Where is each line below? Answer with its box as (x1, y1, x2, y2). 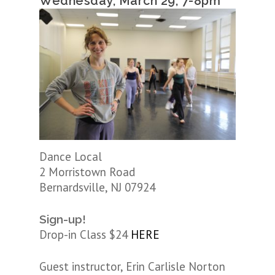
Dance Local (39, 149, 102, 164)
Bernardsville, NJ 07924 (39, 179, 155, 195)
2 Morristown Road (39, 164, 135, 179)
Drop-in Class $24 (39, 227, 131, 242)
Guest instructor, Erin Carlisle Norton (39, 258, 225, 274)
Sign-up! (39, 212, 86, 226)
